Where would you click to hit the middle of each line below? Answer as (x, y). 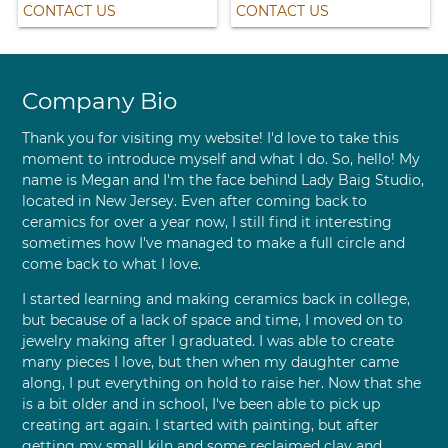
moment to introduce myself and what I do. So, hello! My (220, 159)
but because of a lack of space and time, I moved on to (212, 320)
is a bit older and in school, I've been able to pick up (200, 404)
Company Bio (99, 101)
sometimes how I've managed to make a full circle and (213, 243)
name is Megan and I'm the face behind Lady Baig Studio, (222, 180)
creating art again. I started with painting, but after (200, 425)
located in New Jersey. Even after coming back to (194, 201)
